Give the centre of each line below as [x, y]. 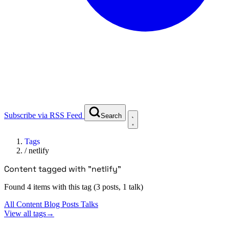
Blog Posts [62, 204]
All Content [24, 204]
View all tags [25, 213]
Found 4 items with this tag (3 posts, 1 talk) [74, 187]
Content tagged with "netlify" [63, 169]
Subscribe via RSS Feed [43, 115]
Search [111, 116]
